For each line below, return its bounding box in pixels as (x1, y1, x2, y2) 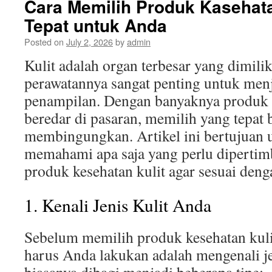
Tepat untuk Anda (24, 13, 167, 38)
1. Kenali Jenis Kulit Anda (24, 193, 211, 217)
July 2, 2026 (66, 35, 113, 48)
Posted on (24, 35, 64, 48)
